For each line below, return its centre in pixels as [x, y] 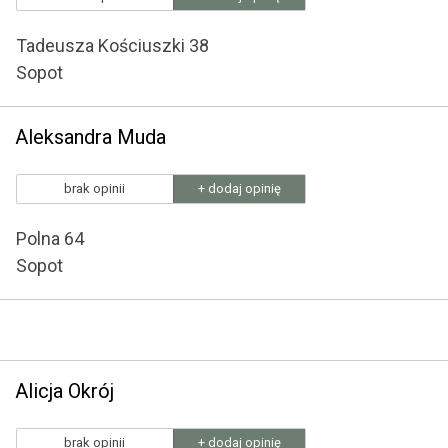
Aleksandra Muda [90, 137]
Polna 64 [50, 238]
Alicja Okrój [64, 391]
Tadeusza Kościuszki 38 [112, 45]
